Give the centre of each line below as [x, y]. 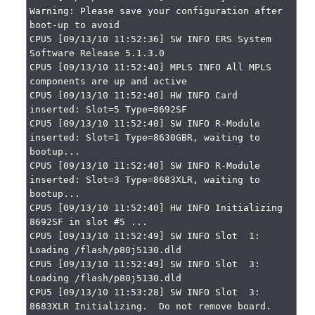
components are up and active [109, 81]
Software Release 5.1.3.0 [97, 53]
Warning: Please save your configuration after [156, 11]
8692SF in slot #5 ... [89, 222]
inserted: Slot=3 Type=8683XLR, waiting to [145, 180]
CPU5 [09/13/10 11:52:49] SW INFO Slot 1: [145, 236]
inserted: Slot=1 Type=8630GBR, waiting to [145, 137]
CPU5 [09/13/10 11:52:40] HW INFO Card [134, 95]
